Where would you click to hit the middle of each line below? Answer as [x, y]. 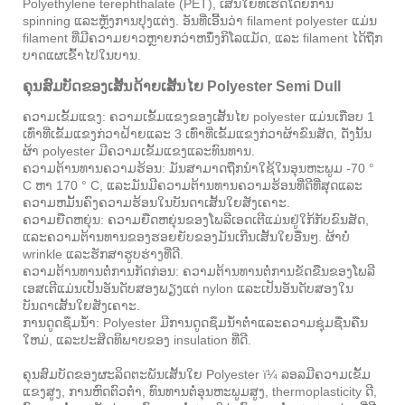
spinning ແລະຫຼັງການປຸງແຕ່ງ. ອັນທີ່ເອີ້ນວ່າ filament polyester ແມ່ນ [200, 21]
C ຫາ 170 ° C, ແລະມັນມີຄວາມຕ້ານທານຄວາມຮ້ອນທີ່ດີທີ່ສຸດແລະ [193, 186]
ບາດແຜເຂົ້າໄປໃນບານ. [82, 56]
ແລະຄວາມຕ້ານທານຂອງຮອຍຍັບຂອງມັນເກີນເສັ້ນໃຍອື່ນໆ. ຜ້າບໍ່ [186, 237]
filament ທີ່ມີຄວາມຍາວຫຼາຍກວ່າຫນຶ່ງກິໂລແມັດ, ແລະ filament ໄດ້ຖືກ [202, 38]
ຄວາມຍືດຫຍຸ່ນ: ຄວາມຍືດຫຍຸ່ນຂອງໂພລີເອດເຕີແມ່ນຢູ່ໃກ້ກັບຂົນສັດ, [196, 220]
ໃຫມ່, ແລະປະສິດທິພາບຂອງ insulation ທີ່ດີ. [137, 340]
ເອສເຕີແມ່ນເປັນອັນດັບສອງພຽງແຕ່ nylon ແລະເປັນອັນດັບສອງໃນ [188, 289]
